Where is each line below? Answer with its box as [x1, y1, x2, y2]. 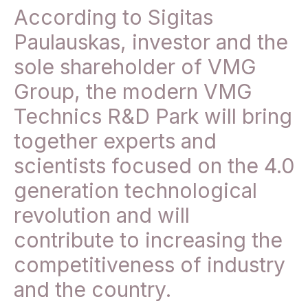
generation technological [14, 178, 257, 203]
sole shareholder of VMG [14, 54, 256, 80]
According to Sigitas [14, 5, 213, 30]
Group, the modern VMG [14, 79, 252, 104]
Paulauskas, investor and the [14, 30, 288, 55]
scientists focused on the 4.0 [14, 153, 294, 179]
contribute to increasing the [14, 228, 283, 253]
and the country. [14, 277, 171, 302]
